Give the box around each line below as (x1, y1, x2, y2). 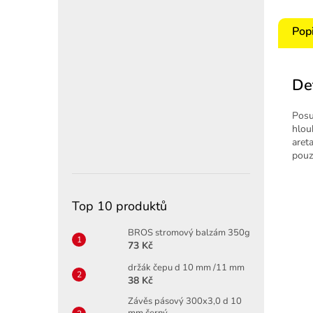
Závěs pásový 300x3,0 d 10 (128, 294, 242, 307)
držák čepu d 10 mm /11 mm (128, 261, 245, 274)
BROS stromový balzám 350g (128, 226, 250, 239)
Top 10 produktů (72, 197, 167, 214)
